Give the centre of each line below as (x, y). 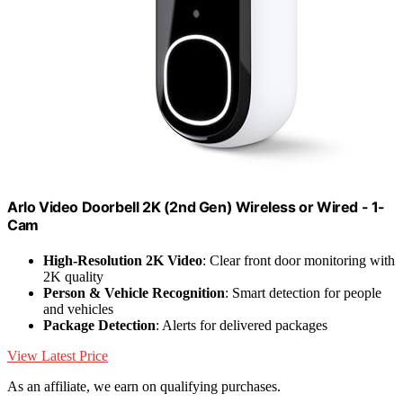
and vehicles (78, 309)
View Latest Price (58, 355)
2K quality (73, 276)
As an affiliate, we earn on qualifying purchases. (144, 386)
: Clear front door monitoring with (299, 260)
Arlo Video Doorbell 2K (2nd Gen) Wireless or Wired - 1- (197, 206)
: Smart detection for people (303, 292)
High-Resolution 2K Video (123, 260)
